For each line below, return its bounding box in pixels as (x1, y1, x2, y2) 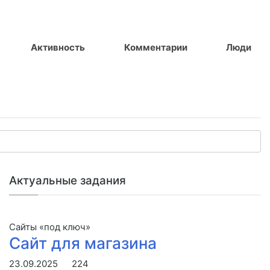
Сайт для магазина (9, 233, 157, 253)
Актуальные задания (9, 173, 126, 187)
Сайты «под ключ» (9, 221, 90, 233)
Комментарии (124, 42, 187, 53)
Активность (31, 42, 86, 53)
